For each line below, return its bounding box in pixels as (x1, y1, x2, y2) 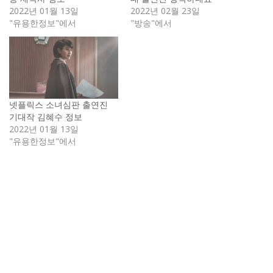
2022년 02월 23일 (130, 4, 200, 16)
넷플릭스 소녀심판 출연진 (9, 99, 108, 111)
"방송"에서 (130, 16, 172, 29)
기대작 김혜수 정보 (9, 111, 82, 123)
